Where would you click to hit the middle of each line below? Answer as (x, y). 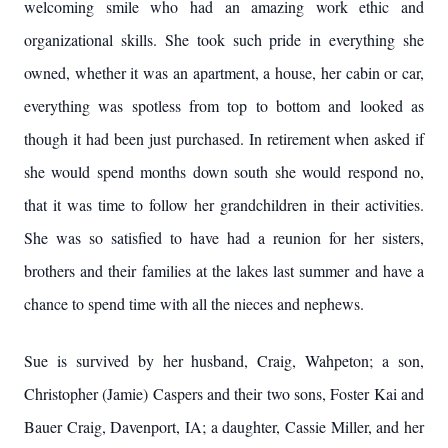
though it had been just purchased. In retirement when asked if (224, 138)
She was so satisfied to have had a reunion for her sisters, (224, 237)
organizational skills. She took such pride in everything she (224, 39)
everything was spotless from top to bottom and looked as (224, 105)
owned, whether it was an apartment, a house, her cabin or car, (224, 72)
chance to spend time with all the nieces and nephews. (194, 303)
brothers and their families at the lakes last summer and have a (224, 270)
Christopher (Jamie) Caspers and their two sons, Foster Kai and (224, 393)
